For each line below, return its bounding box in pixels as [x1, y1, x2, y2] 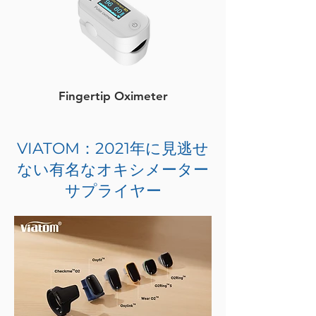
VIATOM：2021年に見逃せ [17, 139, 209, 158]
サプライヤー [64, 181, 162, 200]
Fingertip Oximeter [58, 89, 168, 103]
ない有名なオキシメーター [17, 160, 209, 179]
